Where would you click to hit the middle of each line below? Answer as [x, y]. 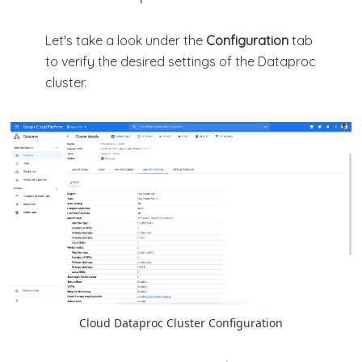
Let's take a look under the [126, 41]
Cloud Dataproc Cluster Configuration [181, 322]
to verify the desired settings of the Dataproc [181, 62]
